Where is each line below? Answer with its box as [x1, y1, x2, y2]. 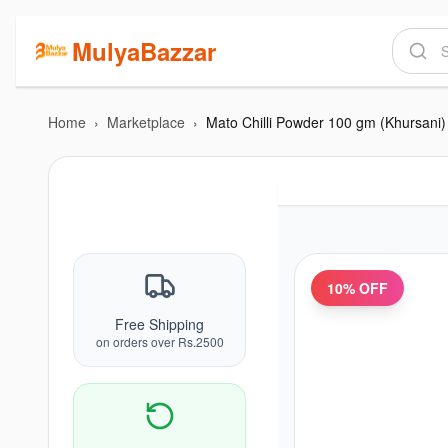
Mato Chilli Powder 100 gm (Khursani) [206, 112, 446, 132]
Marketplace [107, 112, 185, 132]
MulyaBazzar [72, 34, 216, 68]
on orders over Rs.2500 [95, 333, 224, 350]
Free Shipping [115, 314, 204, 334]
